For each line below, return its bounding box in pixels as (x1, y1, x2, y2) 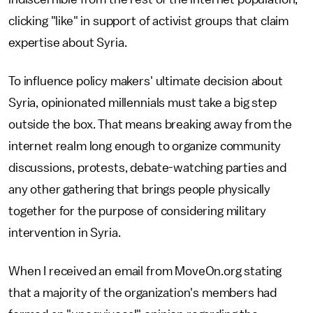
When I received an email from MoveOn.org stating (8, 265, 282, 277)
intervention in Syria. (8, 226, 121, 239)
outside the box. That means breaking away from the (8, 118, 292, 131)
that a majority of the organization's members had (8, 286, 277, 299)
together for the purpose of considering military (8, 205, 267, 217)
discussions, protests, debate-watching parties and (8, 161, 286, 174)
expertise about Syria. (8, 36, 127, 49)
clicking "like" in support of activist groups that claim (8, 15, 289, 27)
